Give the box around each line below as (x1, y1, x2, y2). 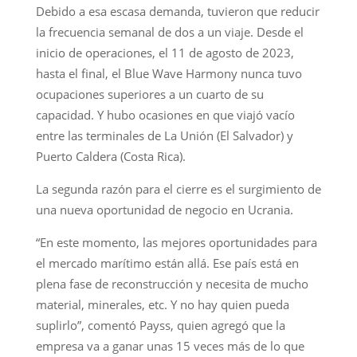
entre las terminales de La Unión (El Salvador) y (35, 127, 293, 143)
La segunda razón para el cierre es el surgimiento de (35, 180, 321, 197)
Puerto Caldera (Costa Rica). (35, 147, 186, 164)
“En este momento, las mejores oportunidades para (35, 233, 317, 250)
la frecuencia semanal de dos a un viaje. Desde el (35, 23, 304, 40)
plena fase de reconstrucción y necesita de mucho (35, 275, 308, 292)
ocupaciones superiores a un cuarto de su (35, 85, 264, 102)
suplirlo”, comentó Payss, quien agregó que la (35, 316, 285, 333)
